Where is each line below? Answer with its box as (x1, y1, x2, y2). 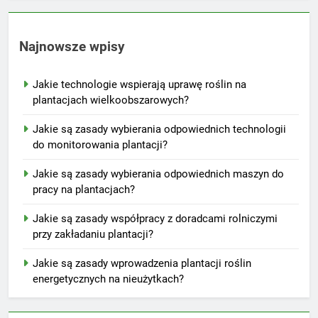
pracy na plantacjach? (33, 182, 135, 196)
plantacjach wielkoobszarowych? (33, 93, 189, 106)
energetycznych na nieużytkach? (33, 272, 184, 285)
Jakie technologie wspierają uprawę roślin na (33, 77, 246, 91)
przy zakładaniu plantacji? (33, 227, 153, 241)
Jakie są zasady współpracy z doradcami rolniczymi (33, 212, 278, 225)
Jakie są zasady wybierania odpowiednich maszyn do (33, 167, 284, 180)
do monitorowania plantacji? (33, 138, 168, 151)
